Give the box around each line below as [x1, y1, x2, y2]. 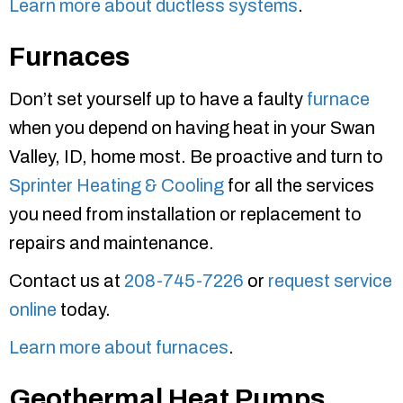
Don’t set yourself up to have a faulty [9, 89, 307, 110]
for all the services [224, 175, 374, 196]
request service [268, 271, 392, 291]
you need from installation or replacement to [9, 204, 362, 225]
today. [57, 300, 111, 320]
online [9, 300, 57, 320]
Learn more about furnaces [9, 337, 228, 358]
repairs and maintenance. [9, 233, 214, 254]
